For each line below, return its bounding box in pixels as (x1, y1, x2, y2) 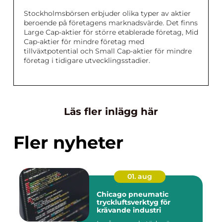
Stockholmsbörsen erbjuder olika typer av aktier (24, 8, 191, 18)
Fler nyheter (13, 131, 123, 153)
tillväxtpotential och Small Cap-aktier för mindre (24, 46, 192, 55)
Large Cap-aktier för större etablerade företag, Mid (24, 27, 198, 37)
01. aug (127, 171, 152, 181)
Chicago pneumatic (97, 189, 168, 199)
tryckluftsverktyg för (97, 197, 170, 207)
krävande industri (97, 205, 161, 215)
